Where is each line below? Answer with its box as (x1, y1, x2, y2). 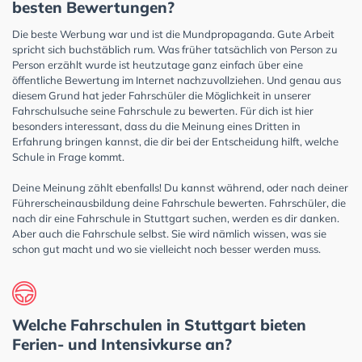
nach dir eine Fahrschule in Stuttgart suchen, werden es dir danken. (12, 211, 339, 225)
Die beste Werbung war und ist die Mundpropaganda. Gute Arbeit (12, 27, 335, 40)
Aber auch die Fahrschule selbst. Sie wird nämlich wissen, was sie (12, 226, 326, 240)
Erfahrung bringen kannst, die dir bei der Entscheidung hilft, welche (12, 134, 339, 148)
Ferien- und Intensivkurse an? (12, 334, 232, 354)
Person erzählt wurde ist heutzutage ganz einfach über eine (12, 57, 303, 71)
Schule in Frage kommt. (12, 149, 124, 163)
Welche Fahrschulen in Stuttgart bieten (12, 314, 306, 335)
